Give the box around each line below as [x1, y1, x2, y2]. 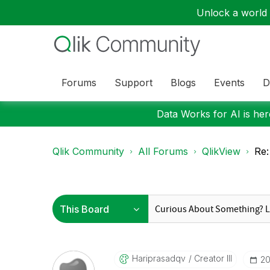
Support [115, 76, 152, 89]
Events [214, 76, 245, 89]
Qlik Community [52, 145, 124, 157]
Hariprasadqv [131, 253, 186, 263]
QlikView [202, 145, 240, 157]
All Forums [138, 145, 188, 157]
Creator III [191, 253, 232, 263]
